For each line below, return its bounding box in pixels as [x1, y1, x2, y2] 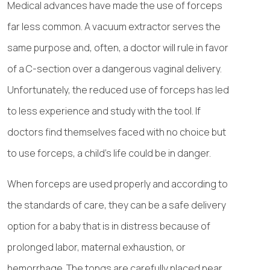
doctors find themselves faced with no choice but [7, 125, 226, 139]
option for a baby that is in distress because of [7, 219, 210, 233]
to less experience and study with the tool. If [7, 104, 201, 118]
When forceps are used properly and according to [7, 177, 228, 190]
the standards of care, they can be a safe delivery [7, 198, 226, 212]
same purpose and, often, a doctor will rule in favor [7, 41, 228, 54]
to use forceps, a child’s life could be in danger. [7, 146, 211, 160]
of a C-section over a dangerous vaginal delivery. [7, 62, 222, 75]
